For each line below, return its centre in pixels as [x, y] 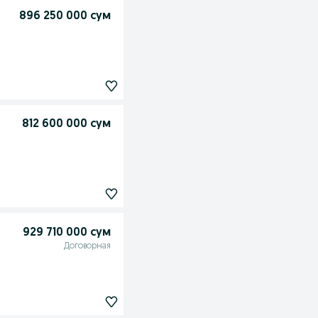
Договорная [87, 247]
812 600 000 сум [66, 125]
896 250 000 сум [65, 17]
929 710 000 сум [66, 233]
